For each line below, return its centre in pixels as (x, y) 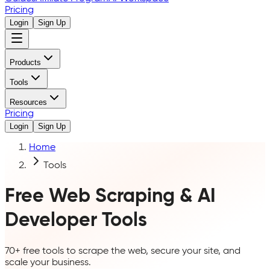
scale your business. (48, 262)
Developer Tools (76, 221)
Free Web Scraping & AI (110, 197)
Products (25, 62)
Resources (28, 102)
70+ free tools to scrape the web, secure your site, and (123, 251)
